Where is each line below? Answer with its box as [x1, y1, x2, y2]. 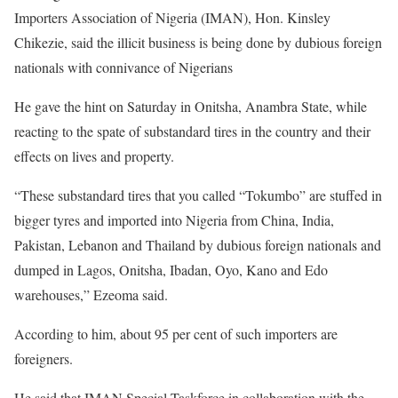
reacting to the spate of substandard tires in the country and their [14, 122, 370, 140]
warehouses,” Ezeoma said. [14, 285, 168, 304]
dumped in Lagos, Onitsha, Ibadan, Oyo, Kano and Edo [14, 260, 328, 279]
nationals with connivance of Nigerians [14, 58, 233, 76]
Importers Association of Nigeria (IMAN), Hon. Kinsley [14, 8, 330, 27]
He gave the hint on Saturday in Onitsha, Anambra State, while [14, 97, 367, 115]
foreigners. [14, 349, 73, 368]
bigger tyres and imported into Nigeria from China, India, [14, 211, 334, 229]
